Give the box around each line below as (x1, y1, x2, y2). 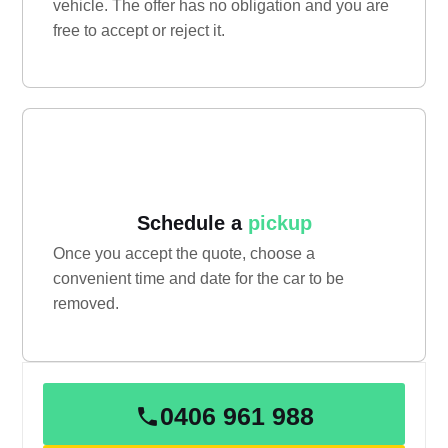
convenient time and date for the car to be (53, 270, 345, 288)
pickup (247, 212, 312, 235)
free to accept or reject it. (53, 21, 226, 39)
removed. (53, 295, 124, 313)
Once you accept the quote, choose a (53, 245, 316, 263)
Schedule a (136, 212, 248, 235)
